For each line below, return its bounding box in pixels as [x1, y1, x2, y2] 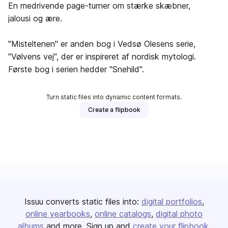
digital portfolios [141, 196, 202, 207]
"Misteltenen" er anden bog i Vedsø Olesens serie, [8, 39, 195, 49]
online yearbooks [25, 209, 90, 219]
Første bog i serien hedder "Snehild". [8, 64, 144, 74]
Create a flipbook [88, 106, 140, 113]
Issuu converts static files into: [24, 196, 139, 207]
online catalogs [95, 209, 151, 219]
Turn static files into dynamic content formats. [46, 93, 182, 101]
